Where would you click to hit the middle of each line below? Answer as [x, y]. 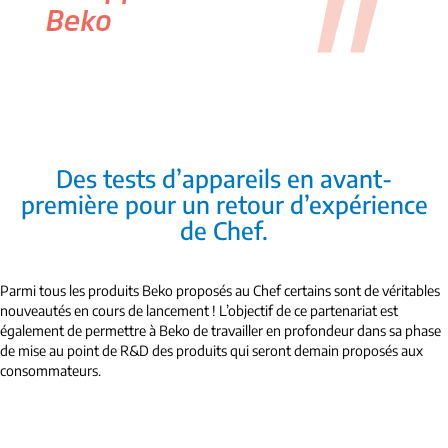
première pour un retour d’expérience [224, 204]
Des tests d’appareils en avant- [224, 178]
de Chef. [224, 230]
